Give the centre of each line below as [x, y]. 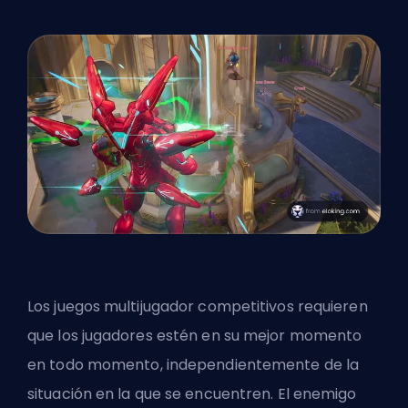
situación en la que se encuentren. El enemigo [192, 394]
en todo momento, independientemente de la [194, 365]
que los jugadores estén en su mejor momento [195, 336]
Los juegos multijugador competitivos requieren [198, 307]
